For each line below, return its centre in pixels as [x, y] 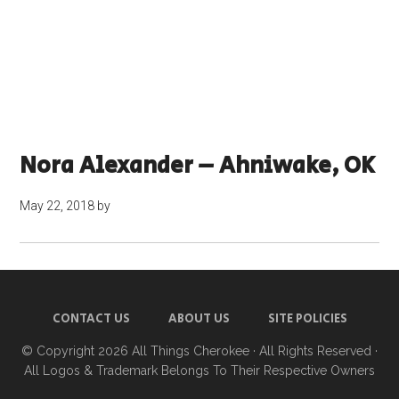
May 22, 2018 [57, 206]
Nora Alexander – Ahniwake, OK [198, 166]
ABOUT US [199, 319]
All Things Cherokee [191, 351]
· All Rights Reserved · [313, 351]
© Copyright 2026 [77, 351]
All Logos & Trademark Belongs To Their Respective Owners [199, 370]
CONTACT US [91, 319]
